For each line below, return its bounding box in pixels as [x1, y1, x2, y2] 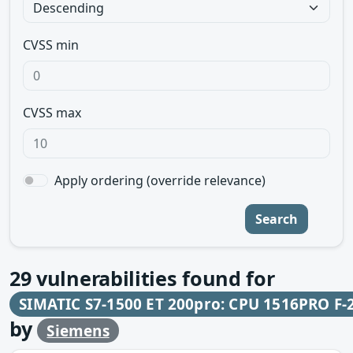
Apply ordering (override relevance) [54, 172, 266, 189]
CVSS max [23, 104, 81, 121]
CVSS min [23, 36, 79, 54]
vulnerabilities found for [31, 265, 275, 292]
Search [255, 210, 298, 228]
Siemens [46, 320, 110, 341]
